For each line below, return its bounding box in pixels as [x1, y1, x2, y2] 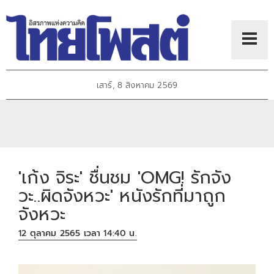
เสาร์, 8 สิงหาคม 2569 [96, 79, 178, 92]
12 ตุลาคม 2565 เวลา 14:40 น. [18, 227, 137, 240]
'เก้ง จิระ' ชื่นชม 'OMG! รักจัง [18, 164, 232, 191]
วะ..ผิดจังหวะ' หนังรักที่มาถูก [18, 182, 226, 209]
